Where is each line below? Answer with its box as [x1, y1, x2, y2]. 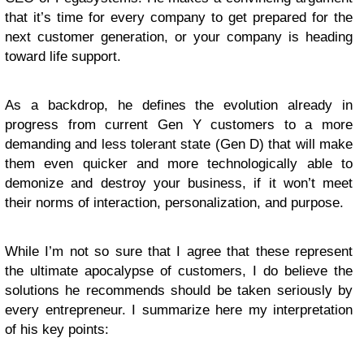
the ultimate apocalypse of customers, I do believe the [5, 263, 353, 279]
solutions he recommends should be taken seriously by [5, 283, 353, 298]
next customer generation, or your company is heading [5, 29, 353, 45]
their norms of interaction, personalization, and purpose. [5, 195, 344, 210]
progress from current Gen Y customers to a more [5, 117, 353, 132]
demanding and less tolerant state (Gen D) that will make [5, 136, 353, 152]
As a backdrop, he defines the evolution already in [5, 97, 353, 113]
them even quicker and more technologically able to [5, 156, 353, 171]
